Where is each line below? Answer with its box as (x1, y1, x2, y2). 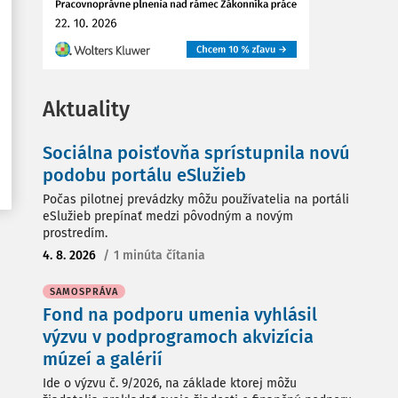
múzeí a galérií (43, 348, 163, 370)
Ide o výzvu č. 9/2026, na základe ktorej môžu (43, 376, 297, 391)
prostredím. (43, 226, 107, 241)
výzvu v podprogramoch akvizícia (43, 326, 314, 347)
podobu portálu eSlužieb (43, 164, 246, 186)
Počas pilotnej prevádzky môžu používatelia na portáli (43, 192, 349, 207)
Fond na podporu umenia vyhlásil (43, 304, 317, 325)
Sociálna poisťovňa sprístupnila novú (43, 142, 350, 163)
